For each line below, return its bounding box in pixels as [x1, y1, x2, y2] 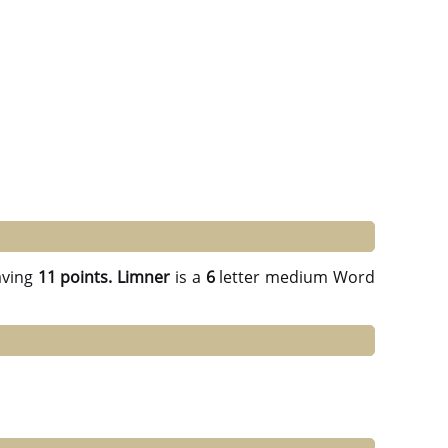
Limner [117, 266, 171, 289]
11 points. [37, 266, 113, 289]
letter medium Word [214, 266, 376, 289]
